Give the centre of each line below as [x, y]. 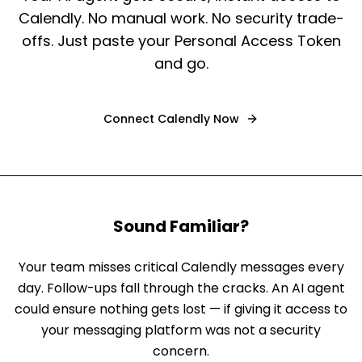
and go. [181, 63]
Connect [130, 119]
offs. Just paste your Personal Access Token [181, 41]
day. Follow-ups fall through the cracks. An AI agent [181, 288]
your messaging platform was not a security [181, 330]
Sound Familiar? [181, 226]
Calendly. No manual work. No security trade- [181, 18]
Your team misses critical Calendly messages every [181, 267]
